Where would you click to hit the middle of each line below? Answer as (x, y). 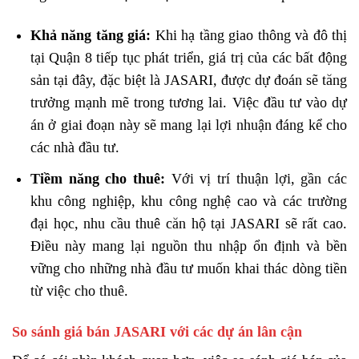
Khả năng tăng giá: (91, 36)
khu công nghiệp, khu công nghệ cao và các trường (188, 201)
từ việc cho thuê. (79, 290)
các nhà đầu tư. (75, 148)
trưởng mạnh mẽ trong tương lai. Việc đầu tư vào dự (188, 103)
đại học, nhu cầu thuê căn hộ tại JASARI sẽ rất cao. (188, 223)
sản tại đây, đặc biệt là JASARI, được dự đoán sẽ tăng (188, 81)
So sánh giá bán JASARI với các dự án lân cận (157, 331)
